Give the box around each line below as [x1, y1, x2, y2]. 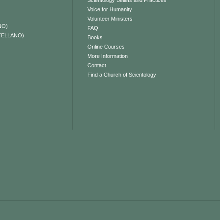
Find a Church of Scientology [87, 72, 157, 78]
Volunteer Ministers [87, 16, 133, 22]
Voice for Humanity [87, 6, 133, 13]
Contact [87, 62, 107, 69]
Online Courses [87, 44, 125, 50]
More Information [87, 53, 128, 59]
